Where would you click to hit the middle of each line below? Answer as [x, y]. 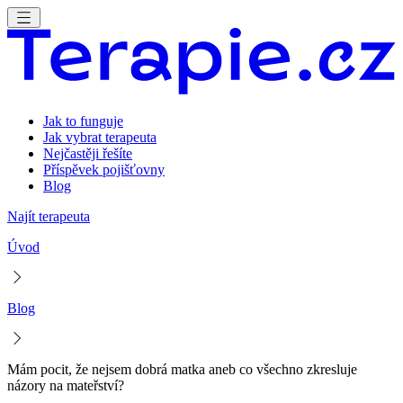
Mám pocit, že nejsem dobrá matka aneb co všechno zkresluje [182, 369]
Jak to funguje [83, 121]
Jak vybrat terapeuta [100, 137]
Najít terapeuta [49, 216]
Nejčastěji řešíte [88, 153]
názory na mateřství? [66, 385]
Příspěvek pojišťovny [104, 170]
